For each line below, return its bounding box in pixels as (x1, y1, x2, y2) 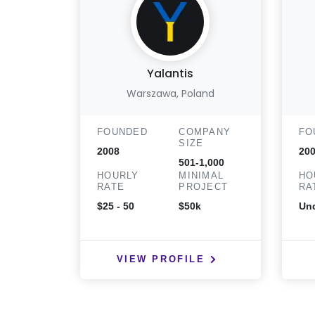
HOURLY (97, 170, 139, 181)
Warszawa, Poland (126, 86, 214, 101)
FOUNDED (97, 127, 148, 137)
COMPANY (179, 127, 231, 137)
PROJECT (179, 181, 229, 192)
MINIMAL (179, 170, 224, 181)
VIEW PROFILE (116, 254, 205, 265)
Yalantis (147, 65, 194, 82)
